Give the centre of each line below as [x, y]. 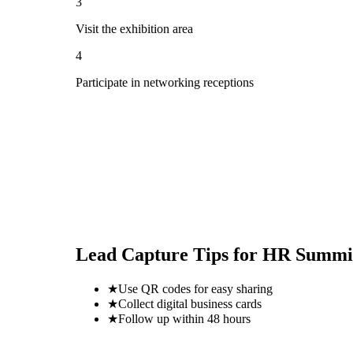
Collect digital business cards [190, 303]
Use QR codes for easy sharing [195, 288]
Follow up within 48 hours [184, 318]
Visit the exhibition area [134, 28]
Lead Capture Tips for [169, 254]
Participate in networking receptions [165, 82]
